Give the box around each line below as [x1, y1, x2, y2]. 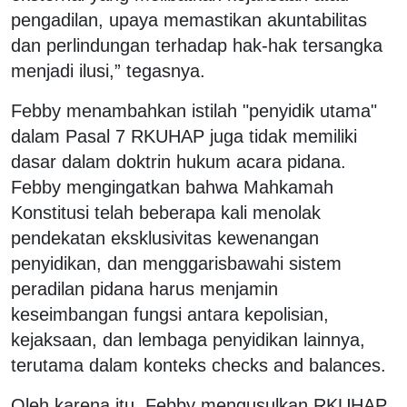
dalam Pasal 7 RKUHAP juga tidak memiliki [11, 125, 357, 146]
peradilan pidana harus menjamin [11, 278, 278, 299]
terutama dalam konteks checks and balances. [11, 354, 386, 375]
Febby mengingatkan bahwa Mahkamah [11, 176, 333, 197]
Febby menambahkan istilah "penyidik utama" [11, 100, 377, 121]
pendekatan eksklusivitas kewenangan [11, 227, 319, 248]
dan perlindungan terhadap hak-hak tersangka [11, 35, 382, 55]
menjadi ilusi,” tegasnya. [11, 60, 205, 81]
